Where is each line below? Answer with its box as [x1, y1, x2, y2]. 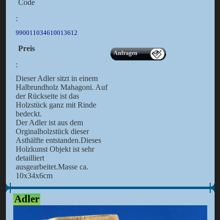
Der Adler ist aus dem [15, 118, 83, 127]
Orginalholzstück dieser [15, 127, 89, 136]
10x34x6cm [15, 171, 53, 180]
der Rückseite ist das [15, 92, 79, 101]
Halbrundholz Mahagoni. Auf [15, 83, 108, 92]
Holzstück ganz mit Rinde [15, 101, 96, 110]
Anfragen [113, 50, 137, 57]
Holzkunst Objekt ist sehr [15, 145, 94, 154]
